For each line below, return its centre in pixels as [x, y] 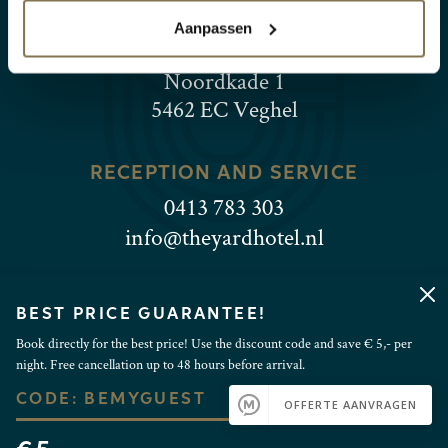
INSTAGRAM [286, 345]
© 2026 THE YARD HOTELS [224, 306]
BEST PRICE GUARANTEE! [141, 315]
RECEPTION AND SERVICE [224, 173]
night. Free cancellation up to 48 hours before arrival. [160, 364]
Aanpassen [212, 27]
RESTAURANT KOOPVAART [224, 47]
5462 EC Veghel [224, 108]
